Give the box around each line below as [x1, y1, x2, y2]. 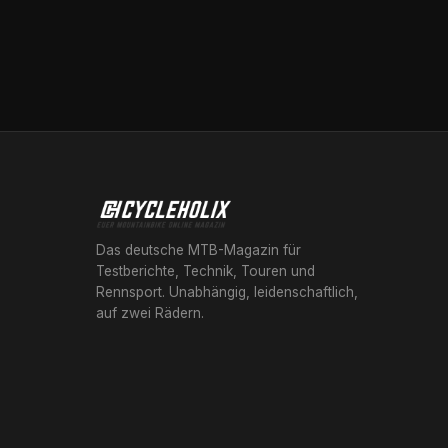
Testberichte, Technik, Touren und [96, 263, 315, 279]
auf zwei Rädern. [96, 305, 204, 321]
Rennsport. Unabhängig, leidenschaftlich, [96, 284, 358, 300]
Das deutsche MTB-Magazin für [96, 242, 301, 258]
